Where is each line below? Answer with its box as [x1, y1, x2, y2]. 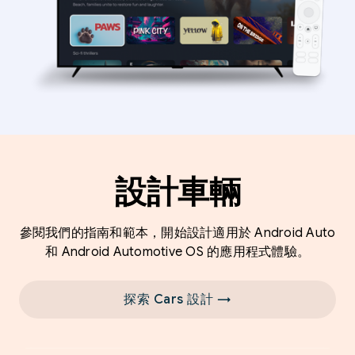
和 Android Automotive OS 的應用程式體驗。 [45, 243, 310, 260]
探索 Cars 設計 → [124, 291, 231, 307]
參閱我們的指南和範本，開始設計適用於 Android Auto [19, 224, 336, 241]
